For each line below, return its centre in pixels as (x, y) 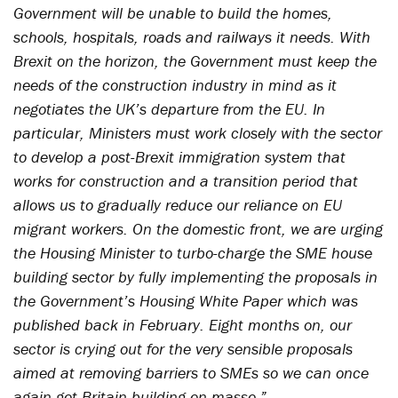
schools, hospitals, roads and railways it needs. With (192, 37)
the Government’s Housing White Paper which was (186, 301)
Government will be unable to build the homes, (173, 13)
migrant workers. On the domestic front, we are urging (198, 229)
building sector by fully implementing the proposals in (195, 277)
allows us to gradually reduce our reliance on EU (178, 205)
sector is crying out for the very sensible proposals (183, 349)
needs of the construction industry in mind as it (175, 85)
